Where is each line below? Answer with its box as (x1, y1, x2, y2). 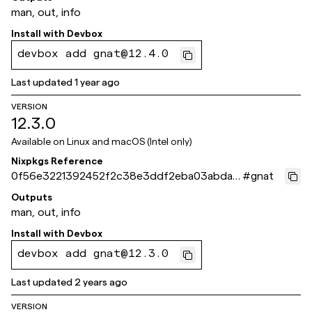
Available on (11, 136, 67, 147)
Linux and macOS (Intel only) (67, 136, 192, 147)
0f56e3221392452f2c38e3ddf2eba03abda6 (11, 170, 240, 182)
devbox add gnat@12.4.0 (17, 49, 169, 61)
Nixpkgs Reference (11, 155, 103, 166)
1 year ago (75, 77, 120, 88)
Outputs (11, 192, 52, 203)
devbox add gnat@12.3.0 (17, 249, 169, 260)
